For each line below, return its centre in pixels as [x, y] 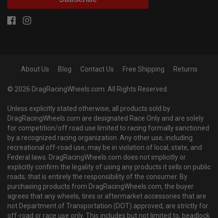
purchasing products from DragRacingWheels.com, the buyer [100, 187]
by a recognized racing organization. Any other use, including [100, 138]
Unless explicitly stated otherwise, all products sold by [89, 109]
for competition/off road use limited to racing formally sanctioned [108, 128]
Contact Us [97, 69]
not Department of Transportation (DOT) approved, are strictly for [108, 206]
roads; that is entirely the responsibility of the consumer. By [97, 177]
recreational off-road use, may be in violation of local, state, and [105, 148]
